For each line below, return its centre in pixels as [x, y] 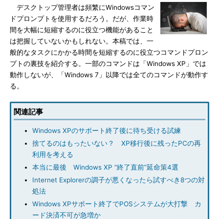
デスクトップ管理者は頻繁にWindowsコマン [82, 7]
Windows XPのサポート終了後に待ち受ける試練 [107, 131]
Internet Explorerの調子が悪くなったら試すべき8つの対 [119, 180]
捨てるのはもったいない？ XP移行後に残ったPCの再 [117, 143]
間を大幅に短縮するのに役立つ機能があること [82, 30]
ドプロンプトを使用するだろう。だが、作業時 [82, 19]
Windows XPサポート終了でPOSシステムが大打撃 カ [117, 204]
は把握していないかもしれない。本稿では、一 [82, 41]
